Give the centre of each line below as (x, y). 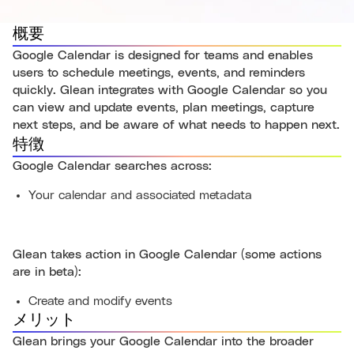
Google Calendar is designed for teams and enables (163, 55)
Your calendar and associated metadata (140, 195)
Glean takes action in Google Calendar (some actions (167, 254)
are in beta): (47, 272)
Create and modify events (100, 301)
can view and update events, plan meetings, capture (164, 107)
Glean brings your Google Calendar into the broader (163, 341)
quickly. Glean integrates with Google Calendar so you (170, 90)
